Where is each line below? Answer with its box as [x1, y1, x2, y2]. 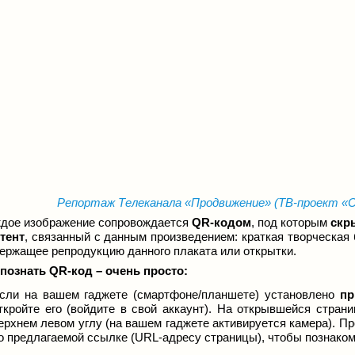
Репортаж [56, 196, 118, 209]
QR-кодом [192, 216, 251, 229]
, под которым [251, 216, 330, 229]
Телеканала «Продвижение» [117, 196, 271, 209]
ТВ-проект [277, 196, 342, 209]
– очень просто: [93, 264, 188, 277]
